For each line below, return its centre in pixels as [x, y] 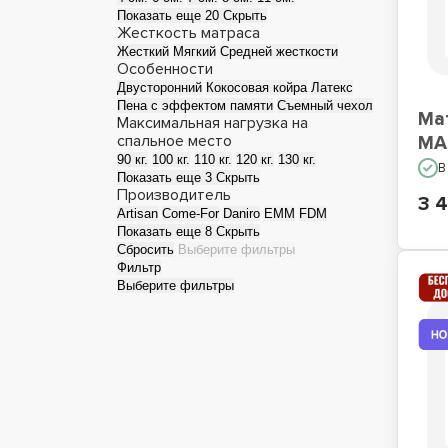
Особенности [165, 69]
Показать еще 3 [166, 177]
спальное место [174, 141]
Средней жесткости [279, 51]
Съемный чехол [325, 105]
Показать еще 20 [170, 15]
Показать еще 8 [166, 231]
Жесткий [143, 51]
